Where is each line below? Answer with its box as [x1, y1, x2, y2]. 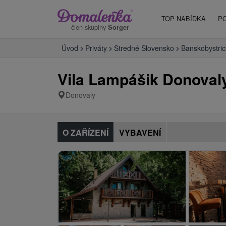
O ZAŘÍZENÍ [63, 127, 108, 138]
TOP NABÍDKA [161, 14, 206, 23]
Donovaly [66, 90, 95, 100]
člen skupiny [71, 22, 108, 32]
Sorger [108, 22, 129, 32]
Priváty [85, 43, 107, 53]
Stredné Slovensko [114, 43, 174, 53]
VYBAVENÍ [119, 127, 161, 138]
